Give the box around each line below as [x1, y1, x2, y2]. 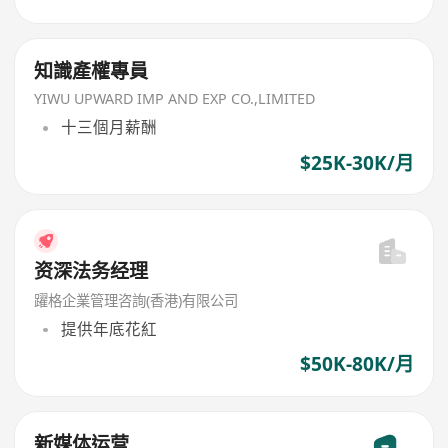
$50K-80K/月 [299, 351, 414, 378]
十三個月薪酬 [60, 116, 157, 139]
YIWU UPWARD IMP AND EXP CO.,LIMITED [34, 88, 316, 108]
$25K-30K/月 [299, 149, 414, 176]
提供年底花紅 [60, 318, 157, 341]
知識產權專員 [34, 58, 149, 85]
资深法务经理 [34, 257, 149, 284]
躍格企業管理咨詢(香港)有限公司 [34, 290, 239, 310]
